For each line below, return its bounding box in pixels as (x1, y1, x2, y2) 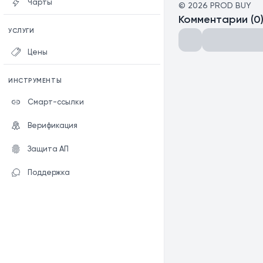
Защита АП (28, 145, 69, 153)
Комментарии (178, 15, 248, 25)
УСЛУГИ (8, 28, 35, 34)
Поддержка (28, 168, 70, 177)
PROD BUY (210, 2, 251, 10)
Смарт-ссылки (28, 98, 84, 106)
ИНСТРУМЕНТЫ (8, 77, 62, 84)
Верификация (28, 122, 77, 130)
